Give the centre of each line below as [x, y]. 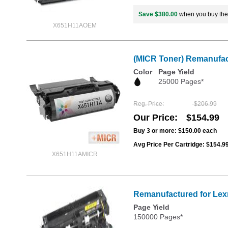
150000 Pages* [158, 217]
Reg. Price [148, 104]
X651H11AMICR [75, 154]
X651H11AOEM [75, 26]
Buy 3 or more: [156, 131]
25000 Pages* [181, 82]
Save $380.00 [158, 14]
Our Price [154, 117]
